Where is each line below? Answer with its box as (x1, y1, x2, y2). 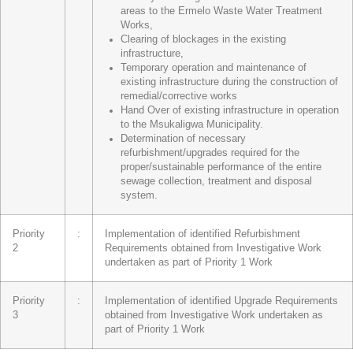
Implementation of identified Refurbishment (105, 229, 300, 240)
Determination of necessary (121, 132, 246, 144)
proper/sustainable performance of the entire (121, 161, 321, 173)
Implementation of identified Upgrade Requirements (105, 295, 338, 307)
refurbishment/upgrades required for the (121, 147, 299, 158)
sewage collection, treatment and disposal (121, 175, 312, 187)
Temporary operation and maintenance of (121, 61, 307, 73)
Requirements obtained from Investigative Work (105, 243, 321, 254)
